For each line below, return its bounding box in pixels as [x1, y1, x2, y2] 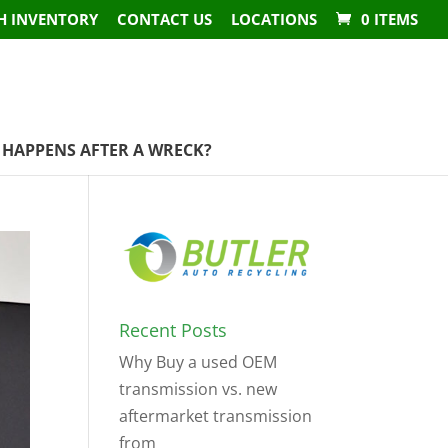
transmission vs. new [119, 378, 278, 401]
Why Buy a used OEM [119, 351, 278, 374]
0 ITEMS [361, 9, 418, 30]
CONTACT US [117, 9, 212, 30]
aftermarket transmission [119, 405, 313, 428]
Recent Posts [119, 318, 228, 343]
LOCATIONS [231, 9, 317, 30]
